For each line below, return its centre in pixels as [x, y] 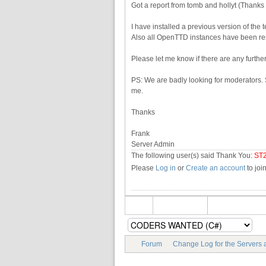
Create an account [216, 168]
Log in [166, 168]
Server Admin [153, 144]
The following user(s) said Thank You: [193, 155]
